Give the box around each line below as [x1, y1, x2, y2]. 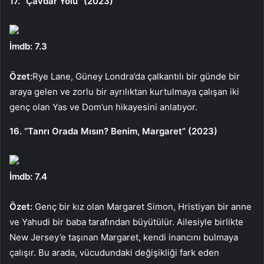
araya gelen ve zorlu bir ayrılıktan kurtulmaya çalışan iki [9, 85, 239, 97]
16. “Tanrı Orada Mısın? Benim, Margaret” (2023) [9, 125, 217, 137]
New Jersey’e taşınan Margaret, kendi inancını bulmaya [9, 231, 238, 243]
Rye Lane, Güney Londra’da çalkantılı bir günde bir [32, 70, 240, 82]
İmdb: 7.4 [9, 170, 47, 182]
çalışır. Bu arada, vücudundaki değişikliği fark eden [9, 246, 219, 258]
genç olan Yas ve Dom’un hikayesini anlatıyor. [9, 101, 197, 113]
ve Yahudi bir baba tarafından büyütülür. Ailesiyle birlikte [9, 216, 243, 227]
